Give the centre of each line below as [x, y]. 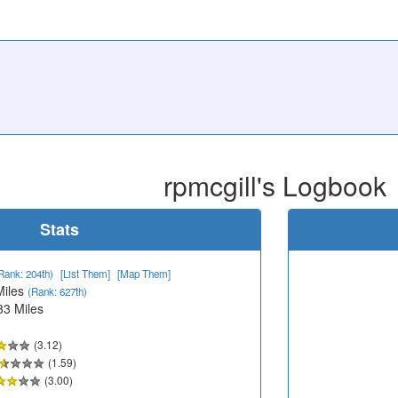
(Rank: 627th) [57, 291]
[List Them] [85, 273]
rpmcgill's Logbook [275, 185]
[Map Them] [144, 273]
